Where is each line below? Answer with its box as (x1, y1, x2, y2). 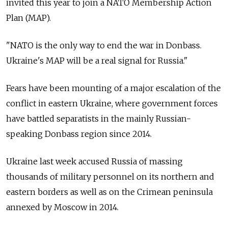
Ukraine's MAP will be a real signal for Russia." (6, 55, 188, 66)
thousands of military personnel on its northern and (6, 171, 214, 182)
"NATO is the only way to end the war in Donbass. (6, 40, 202, 50)
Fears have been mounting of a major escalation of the (6, 82, 221, 93)
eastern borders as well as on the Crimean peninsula (6, 186, 213, 197)
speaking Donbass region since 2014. (6, 128, 152, 139)
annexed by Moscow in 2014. (6, 202, 121, 212)
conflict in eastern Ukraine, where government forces (6, 98, 218, 108)
